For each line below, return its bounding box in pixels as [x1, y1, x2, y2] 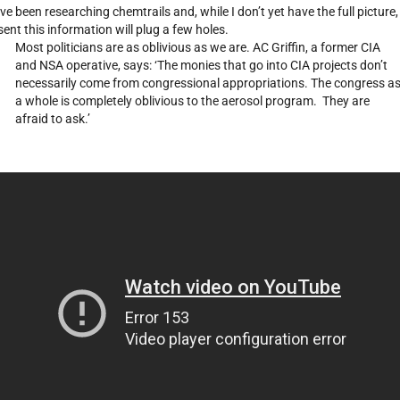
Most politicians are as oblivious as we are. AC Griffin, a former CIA [14, 40, 380, 54]
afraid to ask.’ [14, 112, 90, 126]
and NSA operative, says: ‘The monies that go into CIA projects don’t [14, 58, 387, 72]
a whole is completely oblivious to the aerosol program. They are [14, 94, 370, 108]
